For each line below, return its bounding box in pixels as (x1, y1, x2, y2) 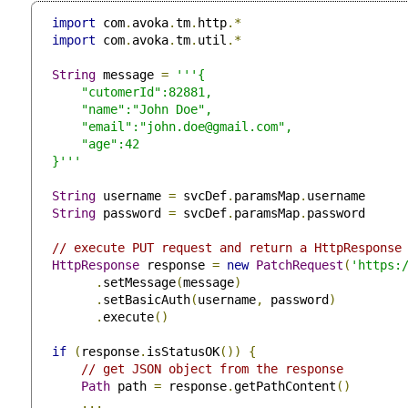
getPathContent (234, 378, 336, 393)
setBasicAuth (103, 291, 190, 307)
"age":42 (45, 136, 139, 151)
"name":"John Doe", (45, 101, 212, 117)
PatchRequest (256, 257, 343, 272)
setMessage (103, 274, 176, 290)
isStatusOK (147, 343, 219, 359)
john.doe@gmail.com (147, 118, 278, 134)
